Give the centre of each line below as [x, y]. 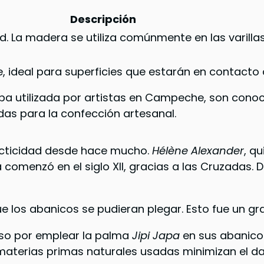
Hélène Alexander [198, 150]
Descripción [103, 19]
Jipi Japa [156, 235]
